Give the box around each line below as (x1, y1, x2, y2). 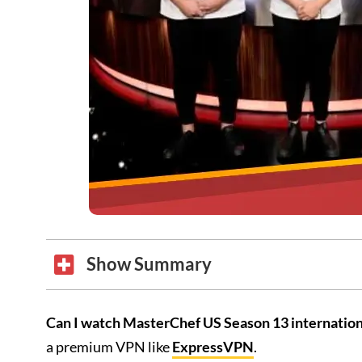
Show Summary (86, 254, 212, 275)
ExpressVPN (172, 338, 254, 356)
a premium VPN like (46, 338, 172, 356)
